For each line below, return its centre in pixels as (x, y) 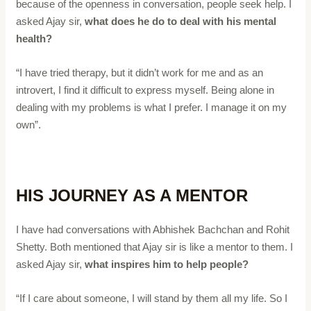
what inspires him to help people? (167, 264)
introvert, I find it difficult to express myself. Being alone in (145, 90)
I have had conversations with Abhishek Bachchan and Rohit (153, 229)
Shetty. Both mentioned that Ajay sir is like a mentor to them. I (155, 246)
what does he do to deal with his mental (181, 21)
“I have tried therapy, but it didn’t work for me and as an (140, 72)
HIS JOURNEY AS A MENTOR (132, 195)
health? (34, 38)
